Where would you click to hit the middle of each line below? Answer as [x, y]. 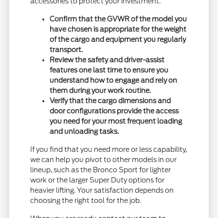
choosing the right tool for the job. [86, 200]
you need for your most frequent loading [116, 121]
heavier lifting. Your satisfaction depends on [102, 190]
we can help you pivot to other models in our [104, 159]
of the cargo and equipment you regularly [118, 39]
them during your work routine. [100, 90]
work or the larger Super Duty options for [98, 180]
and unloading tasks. [84, 131]
